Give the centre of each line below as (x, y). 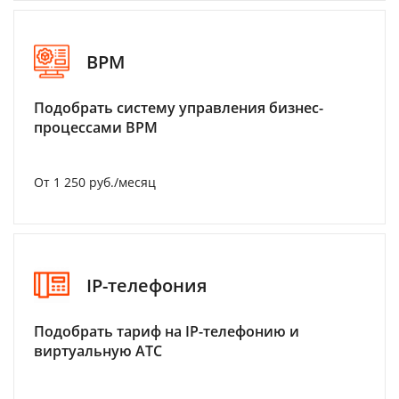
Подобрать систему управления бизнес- (179, 108)
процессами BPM (96, 127)
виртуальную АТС (98, 351)
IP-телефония (147, 285)
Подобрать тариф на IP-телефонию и (167, 331)
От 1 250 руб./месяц (95, 182)
